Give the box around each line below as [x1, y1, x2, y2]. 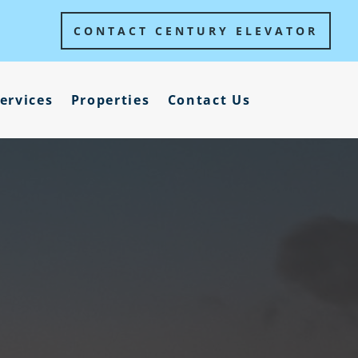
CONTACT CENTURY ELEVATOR [74, 23, 319, 38]
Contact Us [167, 91, 251, 109]
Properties [70, 91, 150, 109]
